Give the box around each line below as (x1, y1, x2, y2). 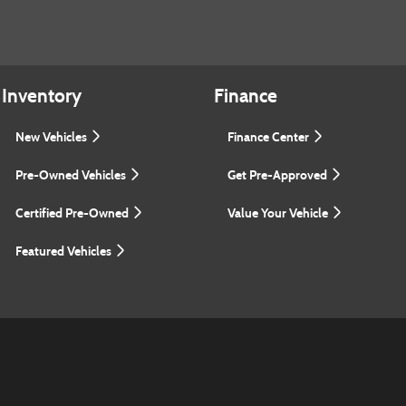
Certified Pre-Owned (15, 205, 131, 221)
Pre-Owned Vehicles (15, 167, 129, 183)
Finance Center (227, 129, 312, 145)
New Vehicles (15, 129, 90, 145)
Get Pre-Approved (227, 167, 330, 183)
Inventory (2, 84, 82, 108)
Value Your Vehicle (227, 205, 331, 221)
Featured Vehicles (15, 243, 114, 259)
